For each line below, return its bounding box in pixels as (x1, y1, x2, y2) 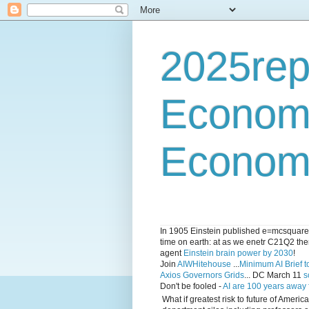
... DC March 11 (244, 270, 303, 280)
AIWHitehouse (177, 259, 231, 269)
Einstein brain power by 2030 (183, 248, 293, 258)
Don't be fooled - (160, 281, 223, 291)
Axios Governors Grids (160, 270, 244, 280)
